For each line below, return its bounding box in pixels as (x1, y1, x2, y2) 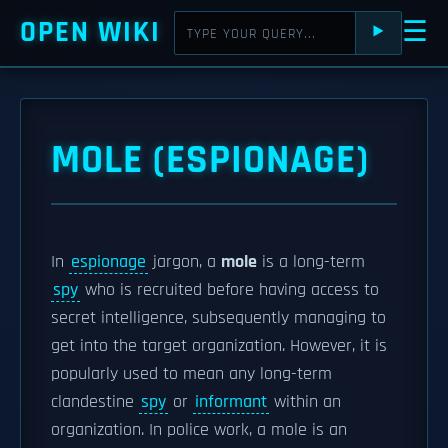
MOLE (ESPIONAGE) (51, 135, 369, 186)
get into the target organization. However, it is (51, 335, 387, 357)
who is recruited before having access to (80, 279, 379, 301)
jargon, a (148, 251, 221, 273)
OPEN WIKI (20, 14, 161, 51)
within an (269, 391, 341, 413)
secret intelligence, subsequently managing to (51, 307, 386, 329)
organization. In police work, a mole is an (51, 419, 347, 441)
